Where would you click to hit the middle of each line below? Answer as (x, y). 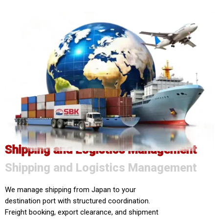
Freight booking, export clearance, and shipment (82, 212)
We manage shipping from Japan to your (70, 190)
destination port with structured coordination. (77, 201)
